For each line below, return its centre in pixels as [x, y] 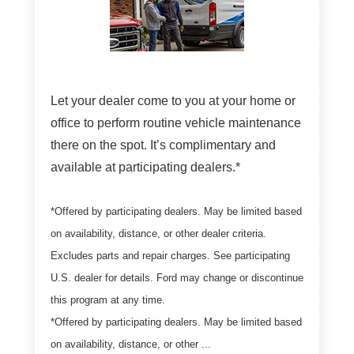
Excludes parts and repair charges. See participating [170, 255]
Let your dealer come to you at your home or [173, 100]
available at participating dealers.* [145, 167]
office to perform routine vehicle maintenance [176, 122]
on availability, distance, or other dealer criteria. [158, 233]
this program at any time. [108, 299]
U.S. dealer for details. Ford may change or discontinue [177, 277]
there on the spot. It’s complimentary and [163, 145]
